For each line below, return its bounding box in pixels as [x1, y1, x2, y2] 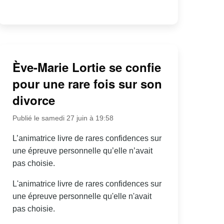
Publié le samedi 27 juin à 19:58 [12, 113, 113, 122]
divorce [12, 91, 55, 108]
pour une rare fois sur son [12, 74, 162, 92]
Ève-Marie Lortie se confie [12, 58, 161, 75]
